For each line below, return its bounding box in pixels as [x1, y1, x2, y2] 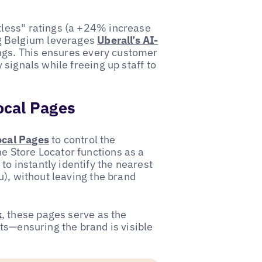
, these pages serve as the [1, 208, 127, 222]
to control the [49, 132, 116, 146]
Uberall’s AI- [97, 33, 158, 47]
